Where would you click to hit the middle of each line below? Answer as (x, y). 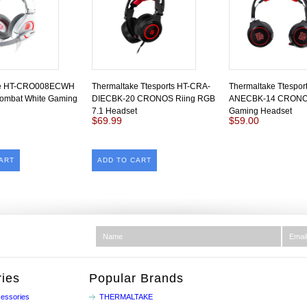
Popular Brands (136, 278)
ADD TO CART (124, 160)
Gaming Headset (260, 111)
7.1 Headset (114, 111)
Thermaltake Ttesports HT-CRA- (151, 86)
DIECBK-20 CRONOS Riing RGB (153, 99)
